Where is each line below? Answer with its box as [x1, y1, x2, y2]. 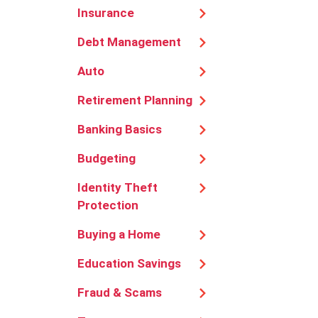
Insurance [77, 5, 134, 20]
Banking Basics [77, 121, 162, 136]
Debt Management [77, 34, 181, 49]
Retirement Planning [77, 92, 192, 107]
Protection [77, 197, 138, 212]
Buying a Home [77, 226, 160, 241]
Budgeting [77, 150, 136, 165]
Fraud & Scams [77, 285, 162, 300]
